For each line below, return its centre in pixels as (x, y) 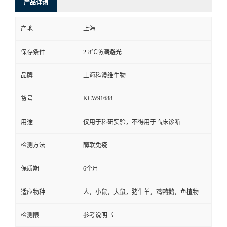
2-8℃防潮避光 (102, 52)
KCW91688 (98, 98)
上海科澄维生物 (104, 75)
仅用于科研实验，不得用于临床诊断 (132, 122)
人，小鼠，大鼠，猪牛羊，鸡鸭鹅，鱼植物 (141, 192)
